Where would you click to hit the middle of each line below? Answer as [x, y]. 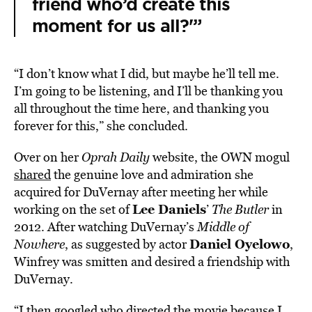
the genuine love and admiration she [152, 175]
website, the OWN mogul [220, 157]
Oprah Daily [116, 157]
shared [32, 175]
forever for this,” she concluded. [101, 126]
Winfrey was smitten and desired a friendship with [152, 262]
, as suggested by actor [127, 244]
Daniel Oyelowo [240, 244]
